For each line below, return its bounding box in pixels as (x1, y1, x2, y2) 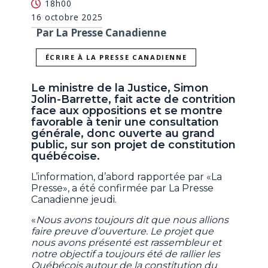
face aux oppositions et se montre (31, 104, 223, 118)
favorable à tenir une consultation (31, 115, 220, 129)
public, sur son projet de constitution (31, 138, 236, 152)
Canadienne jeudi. (31, 194, 117, 206)
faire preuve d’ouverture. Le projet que (31, 226, 214, 237)
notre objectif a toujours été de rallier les (31, 248, 221, 260)
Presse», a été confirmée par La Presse (31, 182, 214, 194)
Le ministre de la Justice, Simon (31, 81, 209, 95)
